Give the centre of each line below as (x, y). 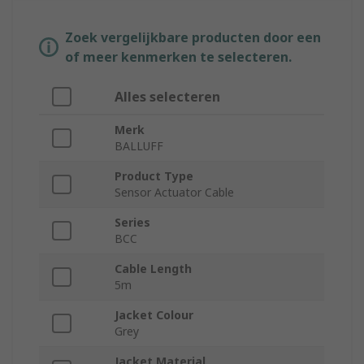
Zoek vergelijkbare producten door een (193, 38)
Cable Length (153, 269)
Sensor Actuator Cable (174, 193)
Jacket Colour (154, 315)
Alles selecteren (167, 97)
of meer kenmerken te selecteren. (178, 57)
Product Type (154, 176)
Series (132, 223)
